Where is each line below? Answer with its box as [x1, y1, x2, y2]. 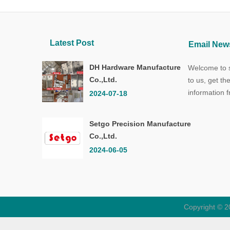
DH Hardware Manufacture [89, 63, 181, 71]
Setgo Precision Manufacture [89, 120, 191, 128]
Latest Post [50, 39, 94, 47]
